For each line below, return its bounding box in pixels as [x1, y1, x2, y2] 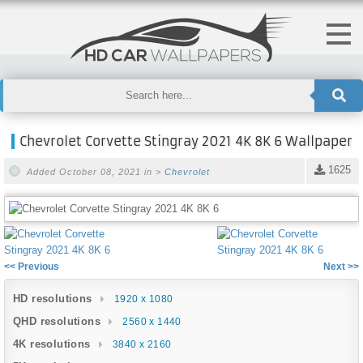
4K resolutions [13, 337, 91, 350]
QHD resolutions [13, 314, 100, 327]
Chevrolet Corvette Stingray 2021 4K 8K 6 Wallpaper [19, 133, 352, 149]
